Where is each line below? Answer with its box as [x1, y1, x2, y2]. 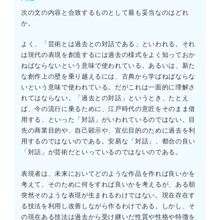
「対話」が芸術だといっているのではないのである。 [21, 148, 182, 156]
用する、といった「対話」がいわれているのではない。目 [21, 116, 195, 124]
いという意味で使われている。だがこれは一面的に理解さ [21, 83, 195, 91]
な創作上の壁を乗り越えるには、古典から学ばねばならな [21, 73, 195, 81]
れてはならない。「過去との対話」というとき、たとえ [21, 94, 189, 102]
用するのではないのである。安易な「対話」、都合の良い [21, 137, 195, 145]
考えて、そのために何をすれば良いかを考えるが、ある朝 [21, 181, 195, 189]
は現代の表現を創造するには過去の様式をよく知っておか [21, 51, 195, 59]
